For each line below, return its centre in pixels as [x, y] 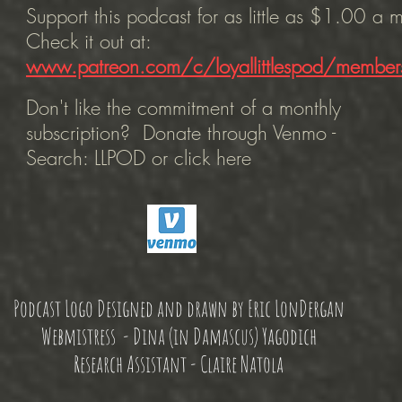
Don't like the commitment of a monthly [184, 108]
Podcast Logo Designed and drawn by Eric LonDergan [179, 309]
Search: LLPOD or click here [142, 158]
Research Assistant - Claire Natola [179, 364]
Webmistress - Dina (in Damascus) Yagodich [179, 336]
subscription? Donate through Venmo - [181, 133]
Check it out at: [89, 42]
